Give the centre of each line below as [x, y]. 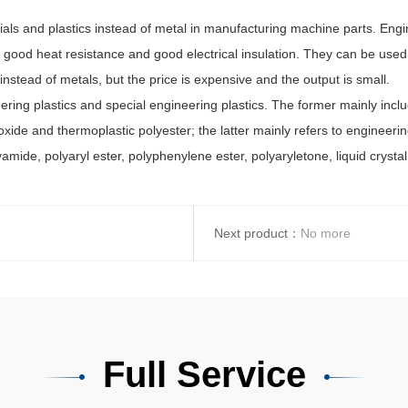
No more [326, 233]
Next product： [258, 233]
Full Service [204, 374]
